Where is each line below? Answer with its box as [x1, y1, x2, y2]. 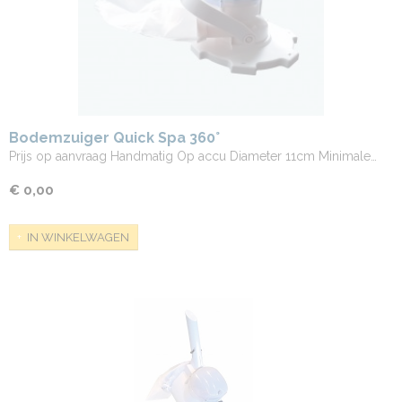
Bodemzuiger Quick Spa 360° [9, 129, 220, 146]
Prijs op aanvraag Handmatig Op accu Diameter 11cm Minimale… [9, 149, 377, 163]
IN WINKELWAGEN [27, 230, 129, 244]
